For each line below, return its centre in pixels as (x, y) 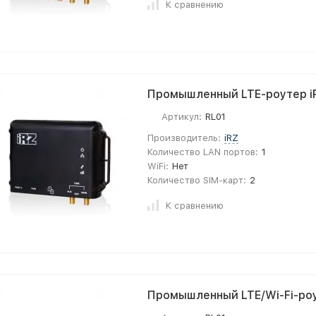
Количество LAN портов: (203, 152)
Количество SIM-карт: (197, 180)
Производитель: (184, 138)
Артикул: (182, 117)
